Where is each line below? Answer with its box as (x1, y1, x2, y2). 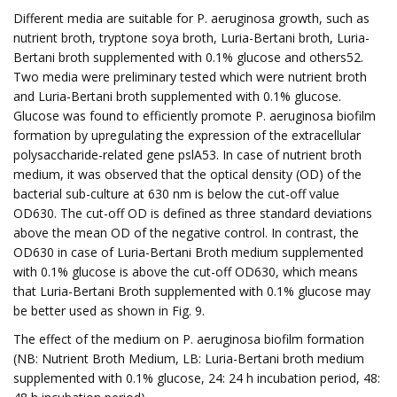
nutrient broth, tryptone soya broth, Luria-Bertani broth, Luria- (13, 29, 370, 46)
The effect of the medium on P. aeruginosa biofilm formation (13, 331, 364, 347)
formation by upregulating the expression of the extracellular (13, 127, 361, 144)
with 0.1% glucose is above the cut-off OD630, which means (13, 263, 358, 280)
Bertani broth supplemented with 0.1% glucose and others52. (13, 49, 363, 66)
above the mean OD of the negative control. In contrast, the (13, 224, 359, 241)
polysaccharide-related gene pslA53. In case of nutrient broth (13, 146, 362, 163)
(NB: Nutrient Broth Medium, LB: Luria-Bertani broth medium (13, 350, 364, 367)
